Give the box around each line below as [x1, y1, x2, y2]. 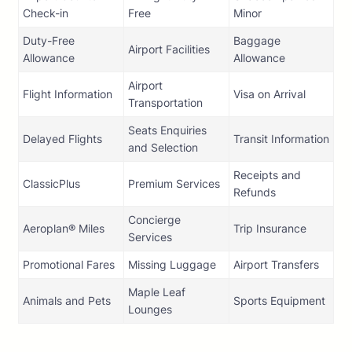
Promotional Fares [23, 258, 115, 272]
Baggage [233, 34, 280, 48]
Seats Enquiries [128, 123, 207, 137]
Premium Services [128, 177, 220, 191]
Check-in [23, 6, 68, 20]
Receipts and [233, 168, 301, 182]
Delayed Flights [23, 132, 102, 146]
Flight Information [23, 87, 112, 101]
